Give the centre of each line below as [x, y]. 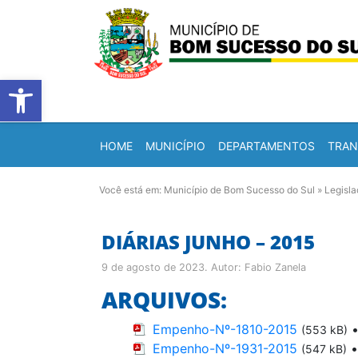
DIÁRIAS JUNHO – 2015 [208, 242]
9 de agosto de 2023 [153, 267]
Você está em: [131, 190]
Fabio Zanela [275, 267]
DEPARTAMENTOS [267, 145]
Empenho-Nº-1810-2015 [225, 329]
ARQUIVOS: [164, 300]
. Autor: [225, 267]
